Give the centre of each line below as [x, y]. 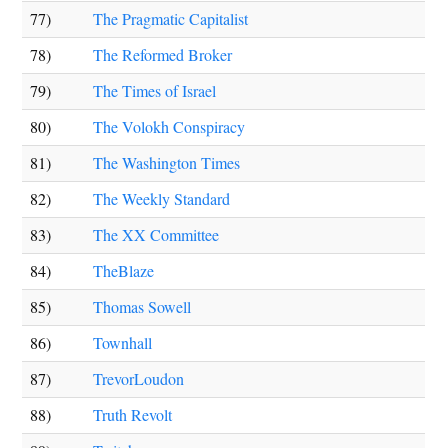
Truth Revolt [133, 414]
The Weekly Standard [162, 198]
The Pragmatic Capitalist [171, 18]
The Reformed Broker [163, 54]
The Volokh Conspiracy [169, 126]
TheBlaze [124, 270]
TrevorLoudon [139, 378]
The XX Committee [156, 234]
